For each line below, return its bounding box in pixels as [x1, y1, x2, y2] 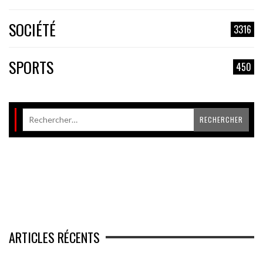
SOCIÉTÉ [9, 18, 56, 41]
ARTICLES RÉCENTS [9, 227, 100, 247]
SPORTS [9, 55, 53, 79]
